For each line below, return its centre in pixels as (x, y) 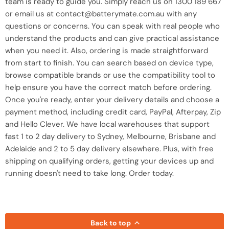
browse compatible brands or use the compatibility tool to (110, 75)
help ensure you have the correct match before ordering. (108, 87)
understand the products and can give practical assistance (112, 38)
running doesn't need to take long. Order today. (89, 173)
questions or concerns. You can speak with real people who (112, 26)
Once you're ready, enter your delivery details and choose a (112, 99)
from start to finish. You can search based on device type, (109, 63)
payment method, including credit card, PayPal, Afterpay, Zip (113, 112)
